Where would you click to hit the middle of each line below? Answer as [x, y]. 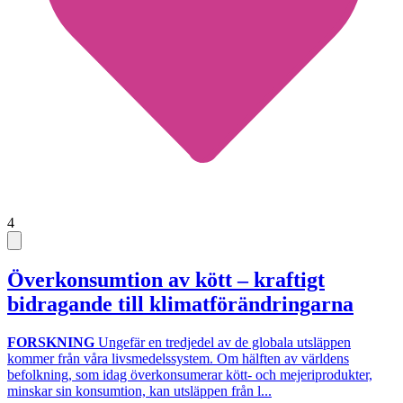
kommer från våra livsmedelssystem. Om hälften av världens [178, 358]
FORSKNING [51, 342]
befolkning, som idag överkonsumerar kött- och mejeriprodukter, [190, 374]
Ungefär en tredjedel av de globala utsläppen [223, 342]
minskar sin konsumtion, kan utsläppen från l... [139, 390]
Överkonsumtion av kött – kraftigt [166, 279]
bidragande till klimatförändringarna [180, 304]
